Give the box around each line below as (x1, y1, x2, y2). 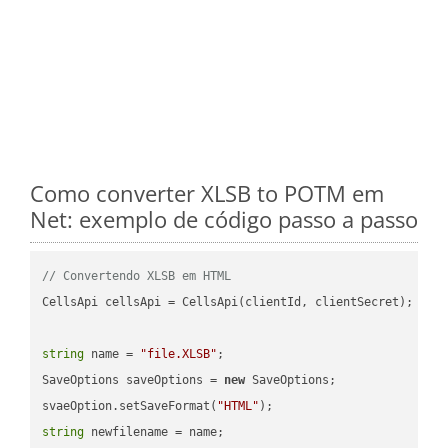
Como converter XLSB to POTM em (30, 177, 384, 208)
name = (84, 346, 141, 361)
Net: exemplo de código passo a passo (30, 203, 418, 234)
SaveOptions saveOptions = (42, 372, 225, 387)
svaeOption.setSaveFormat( (42, 398, 218, 413)
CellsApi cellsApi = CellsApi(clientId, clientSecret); (42, 294, 414, 309)
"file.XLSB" (140, 346, 218, 361)
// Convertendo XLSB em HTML (42, 268, 232, 283)
